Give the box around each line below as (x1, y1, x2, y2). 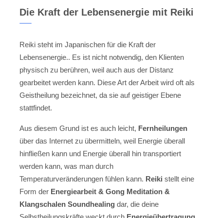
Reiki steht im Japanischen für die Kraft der (19, 40, 156, 49)
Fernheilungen (138, 124, 187, 133)
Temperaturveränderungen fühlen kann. (19, 175, 145, 183)
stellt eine (163, 175, 194, 183)
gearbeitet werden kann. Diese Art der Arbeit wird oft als (19, 78, 195, 87)
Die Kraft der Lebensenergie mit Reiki (19, 6, 194, 18)
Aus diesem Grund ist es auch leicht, (19, 124, 138, 133)
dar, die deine (115, 200, 159, 209)
